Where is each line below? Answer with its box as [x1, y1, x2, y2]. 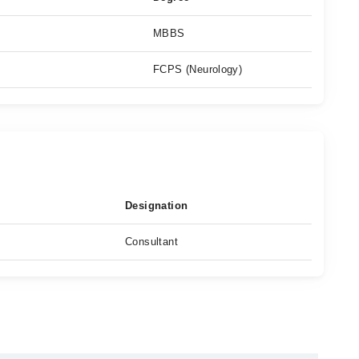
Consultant [125, 236, 178, 248]
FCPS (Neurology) [153, 63, 243, 75]
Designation [125, 200, 188, 212]
